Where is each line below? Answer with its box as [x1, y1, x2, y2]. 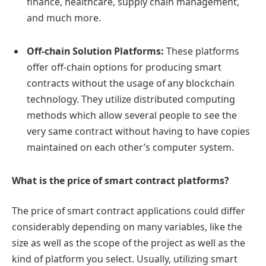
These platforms [166, 44, 239, 58]
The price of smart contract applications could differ [12, 204, 245, 218]
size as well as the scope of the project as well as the [12, 236, 245, 250]
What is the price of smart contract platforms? [12, 173, 229, 187]
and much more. [27, 11, 101, 25]
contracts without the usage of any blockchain [27, 76, 235, 90]
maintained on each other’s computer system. [27, 140, 234, 154]
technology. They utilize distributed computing [27, 92, 235, 106]
